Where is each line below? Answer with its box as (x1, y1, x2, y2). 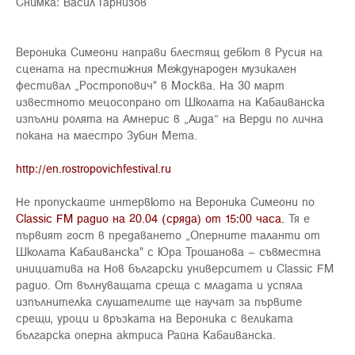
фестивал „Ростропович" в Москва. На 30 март (16, 77, 284, 94)
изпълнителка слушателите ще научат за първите (16, 293, 302, 310)
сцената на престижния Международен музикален (16, 60, 296, 77)
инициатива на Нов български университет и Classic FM (16, 260, 334, 277)
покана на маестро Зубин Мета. (16, 127, 197, 143)
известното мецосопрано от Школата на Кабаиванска (16, 94, 325, 110)
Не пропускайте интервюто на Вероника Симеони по (16, 193, 315, 210)
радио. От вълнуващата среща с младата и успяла (16, 277, 303, 293)
